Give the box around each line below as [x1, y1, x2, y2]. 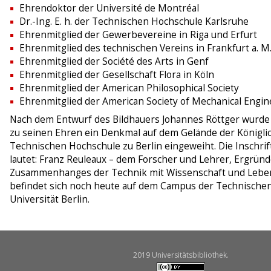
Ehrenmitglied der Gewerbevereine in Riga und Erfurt [19, 28, 257, 42]
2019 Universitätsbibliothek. [132, 250, 229, 261]
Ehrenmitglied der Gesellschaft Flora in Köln [19, 68, 214, 82]
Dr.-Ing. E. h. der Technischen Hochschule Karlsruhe [19, 15, 249, 28]
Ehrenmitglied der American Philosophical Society [19, 82, 239, 95]
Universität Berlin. [10, 193, 90, 206]
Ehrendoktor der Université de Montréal [19, 2, 199, 15]
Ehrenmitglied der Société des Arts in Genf [19, 55, 209, 68]
